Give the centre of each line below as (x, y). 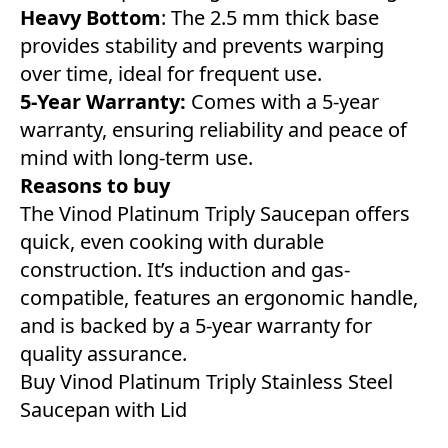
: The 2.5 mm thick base (270, 18)
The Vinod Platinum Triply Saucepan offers (215, 214)
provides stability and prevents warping (202, 46)
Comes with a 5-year (285, 102)
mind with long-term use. (136, 158)
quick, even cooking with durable (172, 242)
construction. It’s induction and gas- (185, 270)
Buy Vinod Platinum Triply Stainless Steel (206, 382)
